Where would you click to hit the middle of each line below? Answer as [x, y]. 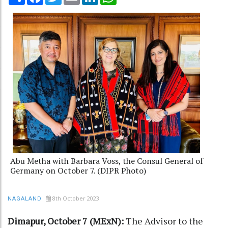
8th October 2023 [76, 198]
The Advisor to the [164, 221]
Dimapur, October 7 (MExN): [67, 221]
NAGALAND [25, 198]
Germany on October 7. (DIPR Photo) [78, 170]
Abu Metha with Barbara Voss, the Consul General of [107, 161]
